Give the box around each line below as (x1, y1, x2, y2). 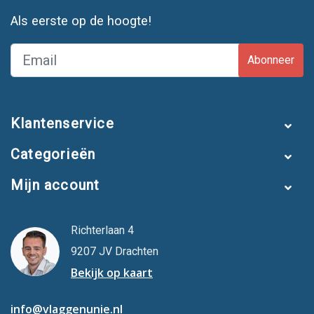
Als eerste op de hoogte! (11, 13, 151, 28)
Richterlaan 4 (71, 223, 134, 237)
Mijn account (11, 176, 100, 193)
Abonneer (247, 53, 294, 67)
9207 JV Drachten (71, 244, 158, 258)
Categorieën (11, 145, 96, 163)
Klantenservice (11, 114, 114, 132)
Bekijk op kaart (71, 264, 153, 280)
